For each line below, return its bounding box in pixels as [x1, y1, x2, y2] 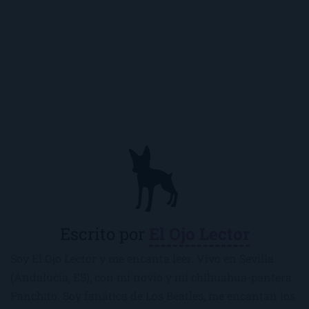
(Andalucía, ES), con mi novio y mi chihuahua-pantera [10, 270, 292, 284]
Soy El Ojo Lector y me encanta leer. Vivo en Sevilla [10, 251, 274, 266]
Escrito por [59, 223, 149, 245]
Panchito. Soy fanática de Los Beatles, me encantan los [10, 288, 295, 303]
